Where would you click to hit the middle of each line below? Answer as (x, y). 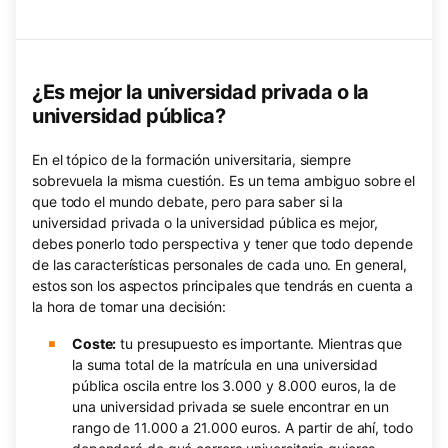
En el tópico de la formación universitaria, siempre (191, 159)
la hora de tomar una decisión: (129, 306)
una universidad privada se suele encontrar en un (230, 406)
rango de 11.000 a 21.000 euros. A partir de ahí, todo (242, 427)
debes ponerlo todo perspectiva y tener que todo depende (222, 243)
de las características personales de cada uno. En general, (220, 264)
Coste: (94, 343)
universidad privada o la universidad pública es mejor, (205, 222)
